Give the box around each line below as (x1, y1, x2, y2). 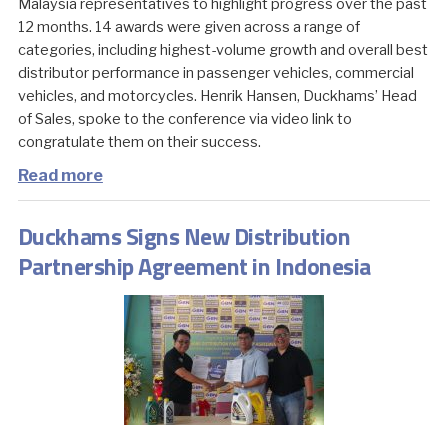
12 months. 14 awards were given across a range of (17, 17, 360, 36)
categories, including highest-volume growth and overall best (17, 40, 428, 59)
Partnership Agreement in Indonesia (17, 247, 371, 284)
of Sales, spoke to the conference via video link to (17, 109, 352, 128)
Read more (17, 165, 103, 185)
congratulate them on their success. (17, 132, 261, 151)
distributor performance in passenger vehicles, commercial (17, 63, 414, 82)
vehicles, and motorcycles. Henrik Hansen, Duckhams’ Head (17, 86, 417, 105)
